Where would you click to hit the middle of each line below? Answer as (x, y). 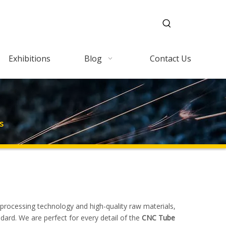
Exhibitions (29, 59)
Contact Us (171, 59)
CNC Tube (158, 218)
